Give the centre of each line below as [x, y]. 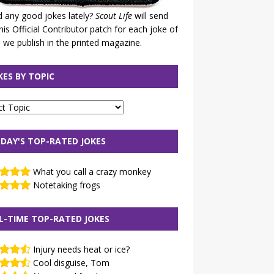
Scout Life [113, 16]
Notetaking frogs [66, 185]
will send [150, 16]
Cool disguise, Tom [71, 263]
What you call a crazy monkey [92, 172]
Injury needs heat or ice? [81, 249]
